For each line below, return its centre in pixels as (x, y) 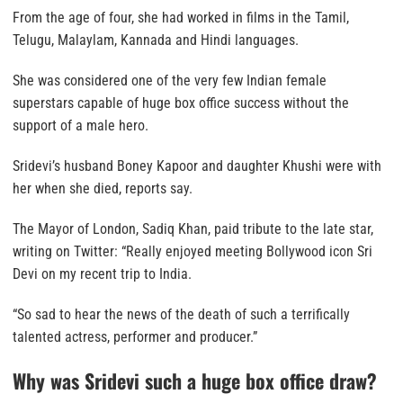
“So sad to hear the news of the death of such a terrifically (181, 314)
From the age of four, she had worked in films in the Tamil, (181, 17)
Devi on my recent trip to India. (102, 273)
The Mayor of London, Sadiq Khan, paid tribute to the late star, (193, 228)
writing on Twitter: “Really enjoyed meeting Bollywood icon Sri (193, 251)
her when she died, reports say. (103, 188)
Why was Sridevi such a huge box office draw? (195, 380)
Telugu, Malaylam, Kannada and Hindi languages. (156, 40)
